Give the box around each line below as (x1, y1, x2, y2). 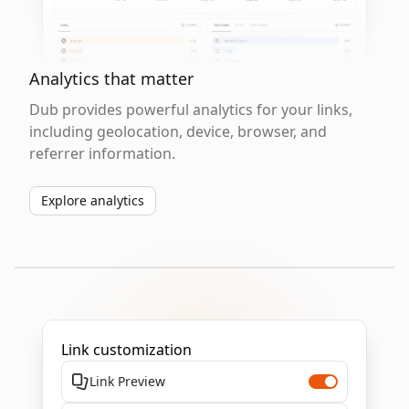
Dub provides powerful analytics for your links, (29, 100, 352, 120)
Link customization (61, 340, 192, 360)
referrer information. (29, 143, 175, 163)
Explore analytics (41, 192, 144, 209)
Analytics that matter (29, 68, 194, 89)
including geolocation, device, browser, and (29, 121, 327, 142)
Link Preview (89, 372, 165, 390)
